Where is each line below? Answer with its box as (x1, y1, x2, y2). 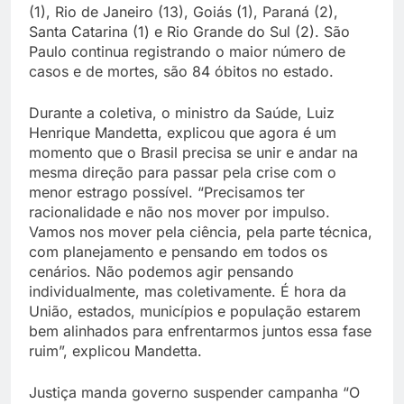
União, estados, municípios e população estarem (29, 302, 361, 321)
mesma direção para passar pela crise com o (29, 163, 336, 182)
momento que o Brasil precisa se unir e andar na (29, 143, 358, 162)
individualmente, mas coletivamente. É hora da (29, 282, 346, 301)
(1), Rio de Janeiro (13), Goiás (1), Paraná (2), (29, 3, 338, 22)
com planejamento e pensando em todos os (29, 243, 327, 262)
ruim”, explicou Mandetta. (29, 342, 202, 361)
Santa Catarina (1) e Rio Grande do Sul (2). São (29, 23, 350, 41)
